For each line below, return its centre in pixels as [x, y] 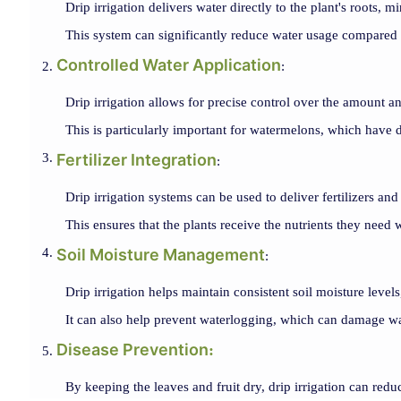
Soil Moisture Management [160, 254]
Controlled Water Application [168, 64]
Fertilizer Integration [136, 159]
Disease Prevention [132, 349]
